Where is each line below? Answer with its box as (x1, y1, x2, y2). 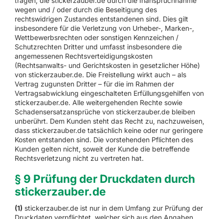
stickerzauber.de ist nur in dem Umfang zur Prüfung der (22, 203, 203, 212)
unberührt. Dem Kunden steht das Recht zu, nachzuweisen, (14, 116, 204, 125)
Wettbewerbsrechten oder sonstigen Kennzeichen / (14, 33, 178, 42)
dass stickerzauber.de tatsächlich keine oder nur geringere (14, 126, 203, 134)
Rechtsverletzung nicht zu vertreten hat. (14, 153, 144, 162)
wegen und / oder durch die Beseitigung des (14, 5, 157, 14)
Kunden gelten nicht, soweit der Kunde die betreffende (14, 144, 190, 153)
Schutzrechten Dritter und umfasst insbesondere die (14, 42, 182, 51)
